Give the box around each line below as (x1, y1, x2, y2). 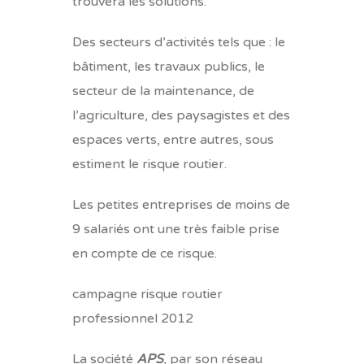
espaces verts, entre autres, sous (72, 132, 274, 148)
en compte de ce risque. (72, 245, 217, 262)
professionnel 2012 (72, 310, 193, 327)
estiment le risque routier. (72, 156, 227, 172)
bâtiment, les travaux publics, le (72, 58, 265, 75)
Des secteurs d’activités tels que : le (72, 34, 285, 50)
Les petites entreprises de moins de (72, 197, 290, 213)
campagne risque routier (72, 286, 223, 302)
